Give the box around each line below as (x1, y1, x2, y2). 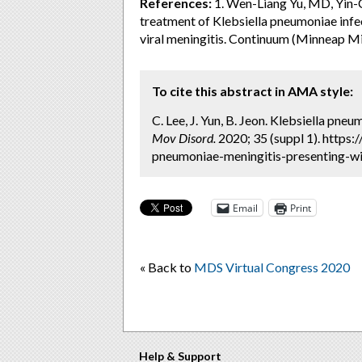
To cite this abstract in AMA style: (152, 83, 353, 99)
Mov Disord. (152, 130, 216, 145)
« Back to (140, 259, 194, 275)
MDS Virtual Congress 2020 (194, 259, 350, 275)
